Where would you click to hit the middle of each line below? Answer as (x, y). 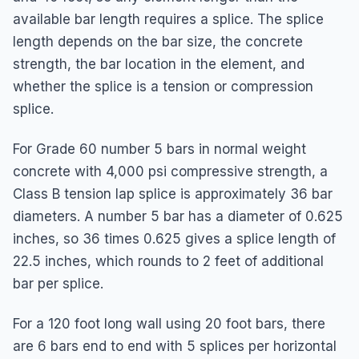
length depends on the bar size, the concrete (158, 41)
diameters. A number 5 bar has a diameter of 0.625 (178, 216)
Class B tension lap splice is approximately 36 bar (173, 194)
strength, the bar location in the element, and (159, 64)
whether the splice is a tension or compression (163, 86)
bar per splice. (58, 283)
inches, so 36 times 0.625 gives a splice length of (174, 238)
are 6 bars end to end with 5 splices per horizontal (175, 346)
